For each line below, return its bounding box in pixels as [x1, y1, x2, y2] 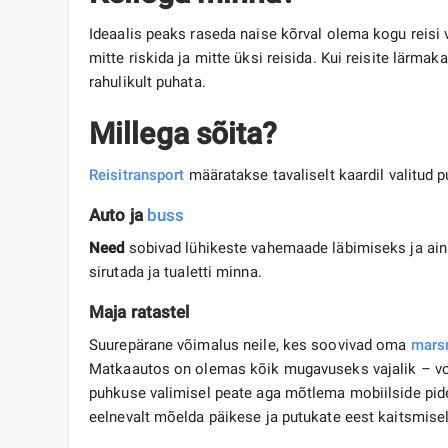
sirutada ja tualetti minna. [89, 263, 262, 282]
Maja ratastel [89, 302, 190, 323]
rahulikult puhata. [89, 73, 214, 92]
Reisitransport [89, 166, 185, 185]
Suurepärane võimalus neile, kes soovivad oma [89, 336, 411, 355]
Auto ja [89, 205, 147, 226]
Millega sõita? [89, 116, 278, 152]
